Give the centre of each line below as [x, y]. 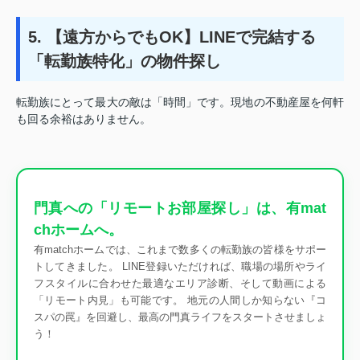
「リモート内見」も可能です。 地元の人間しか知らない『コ [180, 300]
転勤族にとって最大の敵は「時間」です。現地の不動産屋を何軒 [180, 102]
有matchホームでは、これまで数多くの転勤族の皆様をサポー [180, 249]
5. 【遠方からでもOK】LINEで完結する [172, 37]
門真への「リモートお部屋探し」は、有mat [180, 208]
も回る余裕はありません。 [84, 119]
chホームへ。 [78, 229]
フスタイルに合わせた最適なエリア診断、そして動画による [180, 283]
